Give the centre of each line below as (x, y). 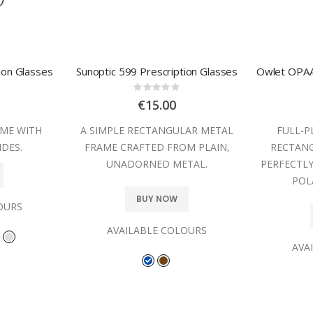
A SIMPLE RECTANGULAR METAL (157, 130)
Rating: (172, 90)
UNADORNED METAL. (157, 163)
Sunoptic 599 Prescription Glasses (157, 71)
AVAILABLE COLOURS (157, 230)
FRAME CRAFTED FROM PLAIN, (157, 147)
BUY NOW (157, 198)
